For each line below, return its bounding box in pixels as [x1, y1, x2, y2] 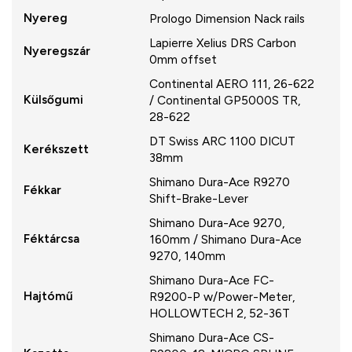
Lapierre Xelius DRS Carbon [149, 35, 296, 50]
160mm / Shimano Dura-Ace [149, 231, 302, 247]
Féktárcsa [24, 230, 79, 246]
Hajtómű [24, 288, 73, 303]
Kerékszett [24, 141, 89, 156]
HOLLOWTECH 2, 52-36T [149, 305, 290, 321]
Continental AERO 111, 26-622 [149, 75, 314, 91]
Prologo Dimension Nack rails [149, 10, 305, 26]
